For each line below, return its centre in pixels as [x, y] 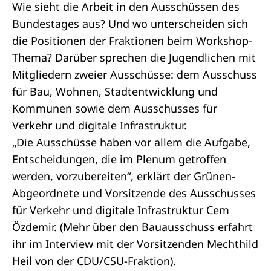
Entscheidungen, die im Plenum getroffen [119, 159]
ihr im [29, 244]
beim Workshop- [208, 41]
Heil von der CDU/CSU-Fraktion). [94, 261]
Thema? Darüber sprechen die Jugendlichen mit [134, 57]
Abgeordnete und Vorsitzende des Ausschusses [134, 193]
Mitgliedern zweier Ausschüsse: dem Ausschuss [135, 74]
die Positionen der [60, 41]
